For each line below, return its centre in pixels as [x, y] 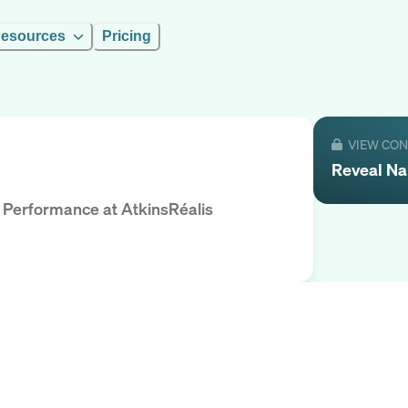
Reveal [359, 169]
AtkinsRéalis [167, 209]
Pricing [127, 36]
